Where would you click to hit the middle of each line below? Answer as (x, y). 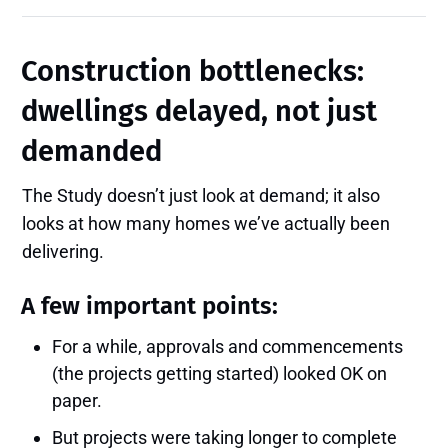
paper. (77, 401)
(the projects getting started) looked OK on (220, 374)
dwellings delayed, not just (199, 112)
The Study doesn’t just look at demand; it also (201, 196)
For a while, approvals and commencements (228, 347)
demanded (92, 152)
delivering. (63, 252)
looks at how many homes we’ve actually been (206, 224)
